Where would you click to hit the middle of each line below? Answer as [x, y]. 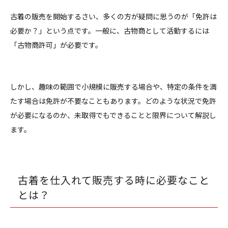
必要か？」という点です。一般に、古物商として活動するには [110, 30]
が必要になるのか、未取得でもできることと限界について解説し [113, 115]
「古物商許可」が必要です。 [56, 45]
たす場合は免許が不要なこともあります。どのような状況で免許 [113, 101]
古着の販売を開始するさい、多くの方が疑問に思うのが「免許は [113, 16]
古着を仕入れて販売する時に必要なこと [114, 180]
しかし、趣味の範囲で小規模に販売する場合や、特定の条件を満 [113, 86]
